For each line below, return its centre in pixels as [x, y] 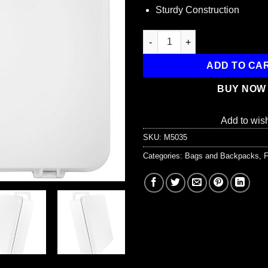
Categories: [164, 156]
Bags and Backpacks [222, 156]
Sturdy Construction [197, 10]
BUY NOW [242, 89]
